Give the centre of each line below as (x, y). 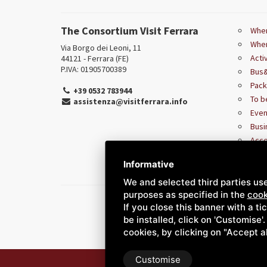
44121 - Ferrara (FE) (95, 58)
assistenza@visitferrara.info (131, 101)
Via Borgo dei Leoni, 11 (101, 47)
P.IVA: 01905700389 (94, 69)
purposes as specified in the (185, 195)
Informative (148, 164)
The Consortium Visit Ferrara (130, 30)
